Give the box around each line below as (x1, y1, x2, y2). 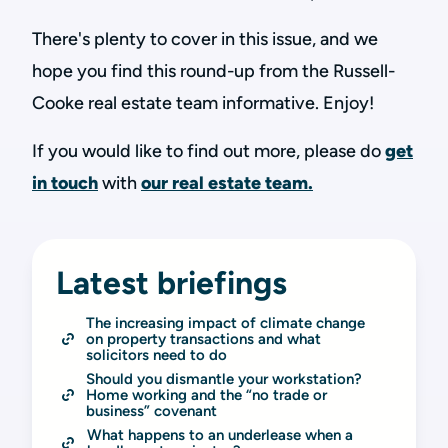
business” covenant (86, 402, 217, 420)
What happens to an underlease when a (86, 426, 353, 444)
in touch (32, 172, 98, 194)
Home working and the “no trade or (86, 386, 327, 404)
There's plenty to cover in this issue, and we (32, 28, 378, 50)
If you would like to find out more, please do (32, 140, 385, 162)
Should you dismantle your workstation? (86, 370, 362, 388)
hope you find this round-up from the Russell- (32, 60, 395, 82)
